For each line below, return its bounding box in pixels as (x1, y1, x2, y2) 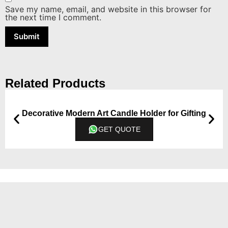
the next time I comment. (5, 12, 101, 23)
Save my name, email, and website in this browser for (5, 4, 211, 15)
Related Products (5, 76, 105, 91)
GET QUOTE (98, 125, 140, 134)
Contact (5, 196, 33, 206)
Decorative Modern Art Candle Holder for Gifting (22, 109, 206, 118)
